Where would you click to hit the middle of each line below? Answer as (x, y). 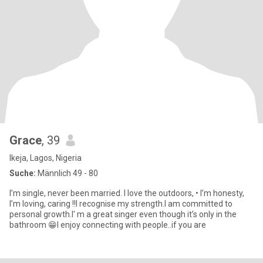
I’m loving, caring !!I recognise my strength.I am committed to (121, 204)
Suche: (23, 173)
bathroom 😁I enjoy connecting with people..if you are (108, 225)
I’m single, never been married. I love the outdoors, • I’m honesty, (127, 193)
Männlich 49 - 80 (67, 173)
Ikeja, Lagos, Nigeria (45, 158)
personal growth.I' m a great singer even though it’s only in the (123, 214)
